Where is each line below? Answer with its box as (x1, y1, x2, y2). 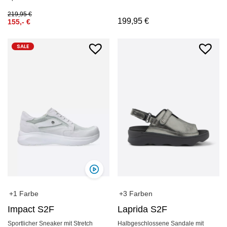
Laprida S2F (118, 204, 168, 215)
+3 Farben (119, 190, 153, 198)
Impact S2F (8, 204, 54, 215)
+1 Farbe (9, 190, 39, 198)
